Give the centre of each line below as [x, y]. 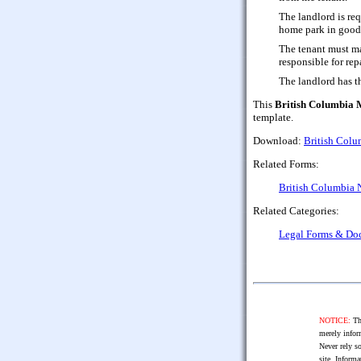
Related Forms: [286, 164]
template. [273, 117]
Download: [278, 140]
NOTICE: [334, 320]
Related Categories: [296, 210]
